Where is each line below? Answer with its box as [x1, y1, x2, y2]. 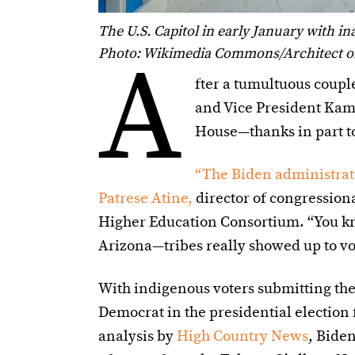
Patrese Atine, [97, 189, 196, 208]
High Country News [176, 326, 308, 346]
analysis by [97, 326, 177, 346]
